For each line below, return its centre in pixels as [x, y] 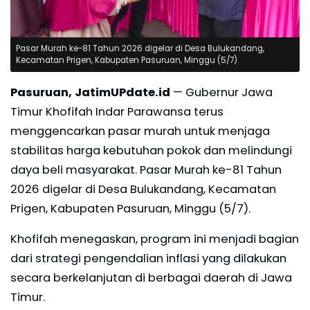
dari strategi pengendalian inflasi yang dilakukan [148, 258]
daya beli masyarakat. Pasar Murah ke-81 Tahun [146, 170]
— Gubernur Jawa [221, 92]
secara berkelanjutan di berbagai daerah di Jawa [151, 277]
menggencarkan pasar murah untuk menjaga [140, 131]
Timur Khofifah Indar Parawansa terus [117, 111]
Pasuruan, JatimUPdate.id [90, 92]
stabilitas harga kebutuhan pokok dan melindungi [151, 150]
